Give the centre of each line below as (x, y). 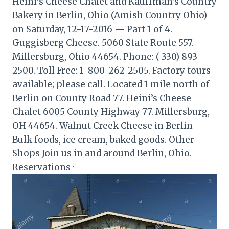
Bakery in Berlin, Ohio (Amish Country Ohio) (110, 16)
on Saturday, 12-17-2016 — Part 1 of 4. (92, 29)
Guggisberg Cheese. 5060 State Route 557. (103, 43)
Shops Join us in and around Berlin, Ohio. (102, 154)
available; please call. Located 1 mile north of (111, 85)
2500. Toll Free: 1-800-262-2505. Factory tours (111, 71)
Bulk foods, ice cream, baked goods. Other (103, 140)
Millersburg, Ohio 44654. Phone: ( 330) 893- (107, 57)
